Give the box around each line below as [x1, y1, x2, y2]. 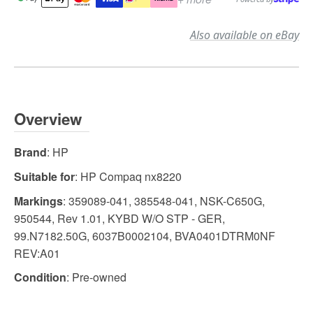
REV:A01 [14, 245, 60, 261]
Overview [14, 108, 82, 131]
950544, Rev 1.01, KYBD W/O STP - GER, [14, 210, 225, 226]
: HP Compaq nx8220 [75, 168, 182, 184]
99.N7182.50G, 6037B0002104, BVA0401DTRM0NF [14, 227, 275, 244]
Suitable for [14, 168, 75, 184]
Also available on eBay [190, 27, 299, 43]
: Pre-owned [66, 269, 126, 286]
